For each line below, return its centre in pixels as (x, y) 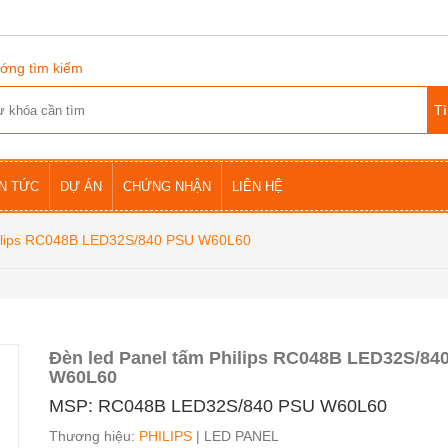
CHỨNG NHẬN (167, 186)
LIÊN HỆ (257, 186)
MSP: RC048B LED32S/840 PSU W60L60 (218, 406)
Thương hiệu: (94, 436)
